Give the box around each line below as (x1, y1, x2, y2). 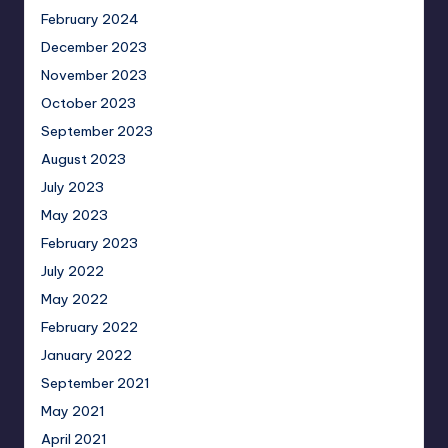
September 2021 (41, 374, 150, 393)
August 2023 (41, 150, 126, 169)
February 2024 (41, 10, 139, 29)
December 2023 (41, 38, 147, 57)
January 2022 (41, 346, 132, 365)
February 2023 (41, 234, 138, 253)
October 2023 (41, 94, 136, 113)
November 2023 (41, 66, 147, 85)
